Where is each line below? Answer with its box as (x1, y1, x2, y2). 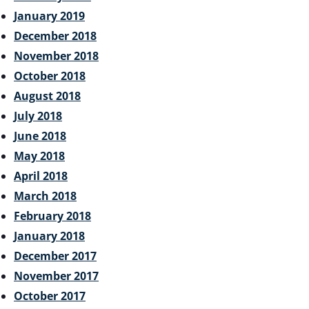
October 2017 (14, 288, 86, 303)
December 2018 (14, 28, 97, 43)
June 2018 (14, 128, 66, 143)
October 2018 (14, 68, 86, 83)
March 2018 (14, 188, 77, 203)
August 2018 (14, 88, 81, 103)
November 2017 (14, 268, 99, 283)
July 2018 (14, 108, 62, 123)
